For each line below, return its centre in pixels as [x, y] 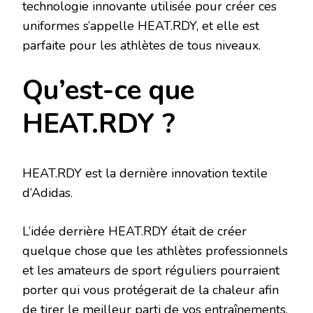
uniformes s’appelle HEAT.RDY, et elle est [141, 26]
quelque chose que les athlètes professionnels [155, 251]
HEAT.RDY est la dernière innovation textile [145, 174]
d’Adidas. [48, 193]
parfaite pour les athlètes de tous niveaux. [141, 46]
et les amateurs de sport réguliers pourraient [151, 271]
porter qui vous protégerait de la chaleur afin [151, 290]
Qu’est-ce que [108, 91]
